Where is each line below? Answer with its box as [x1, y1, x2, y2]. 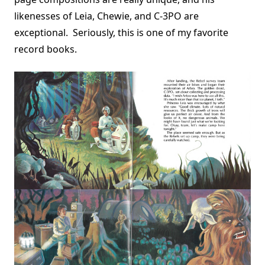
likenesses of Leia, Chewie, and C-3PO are [14, 9, 199, 23]
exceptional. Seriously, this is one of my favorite [14, 26, 228, 40]
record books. [14, 43, 79, 56]
